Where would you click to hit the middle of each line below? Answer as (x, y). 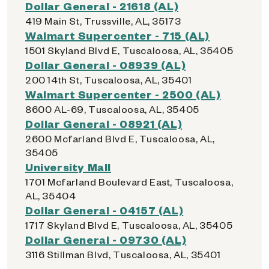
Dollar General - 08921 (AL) (104, 123)
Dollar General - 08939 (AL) (106, 65)
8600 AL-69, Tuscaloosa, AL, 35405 (112, 109)
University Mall (68, 167)
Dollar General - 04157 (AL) (104, 210)
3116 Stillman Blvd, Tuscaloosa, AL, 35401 (123, 254)
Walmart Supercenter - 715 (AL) (117, 35)
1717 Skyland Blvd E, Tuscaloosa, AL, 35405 (129, 225)
